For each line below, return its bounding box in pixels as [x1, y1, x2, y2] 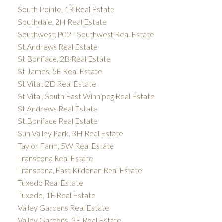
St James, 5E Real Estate [17, 66, 102, 76]
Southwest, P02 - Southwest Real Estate [17, 29, 154, 39]
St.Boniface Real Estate [17, 115, 98, 125]
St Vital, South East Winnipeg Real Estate [17, 91, 155, 101]
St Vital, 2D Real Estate [17, 78, 96, 88]
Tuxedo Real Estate [17, 177, 83, 187]
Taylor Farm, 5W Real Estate [17, 140, 114, 150]
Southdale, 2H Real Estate [17, 16, 107, 26]
